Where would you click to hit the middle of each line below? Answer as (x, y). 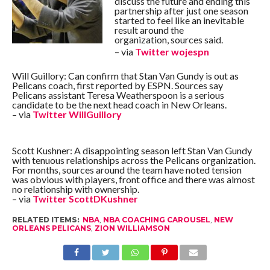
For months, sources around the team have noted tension (127, 170)
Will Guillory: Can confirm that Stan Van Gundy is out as (125, 76)
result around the (149, 30)
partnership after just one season (181, 11)
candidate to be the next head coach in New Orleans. (119, 105)
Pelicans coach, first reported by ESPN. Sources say (117, 85)
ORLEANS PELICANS (51, 228)
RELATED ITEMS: (46, 220)
